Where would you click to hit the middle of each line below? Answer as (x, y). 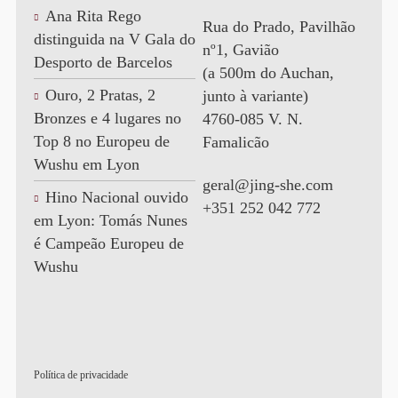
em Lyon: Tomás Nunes (110, 220)
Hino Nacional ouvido (116, 197)
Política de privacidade (80, 374)
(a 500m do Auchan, (268, 73)
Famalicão (235, 143)
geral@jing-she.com (267, 184)
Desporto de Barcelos (103, 62)
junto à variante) (255, 96)
